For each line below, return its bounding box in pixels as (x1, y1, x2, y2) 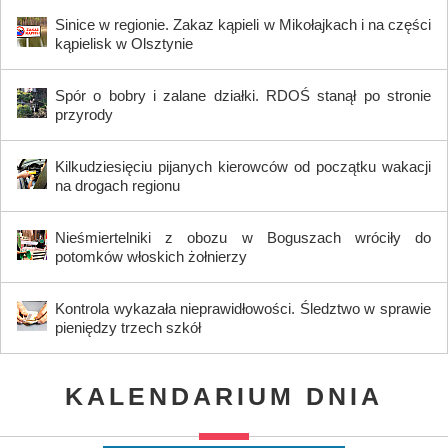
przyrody (55, 105, 113, 123)
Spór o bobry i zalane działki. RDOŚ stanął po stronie (55, 86, 431, 104)
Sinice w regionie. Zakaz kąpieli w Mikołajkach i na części (55, 15, 431, 33)
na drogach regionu (55, 176, 180, 194)
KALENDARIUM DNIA (65, 381, 383, 410)
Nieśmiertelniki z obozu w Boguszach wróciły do (55, 228, 431, 246)
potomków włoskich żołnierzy (55, 247, 247, 265)
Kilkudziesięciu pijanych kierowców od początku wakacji (55, 157, 431, 175)
